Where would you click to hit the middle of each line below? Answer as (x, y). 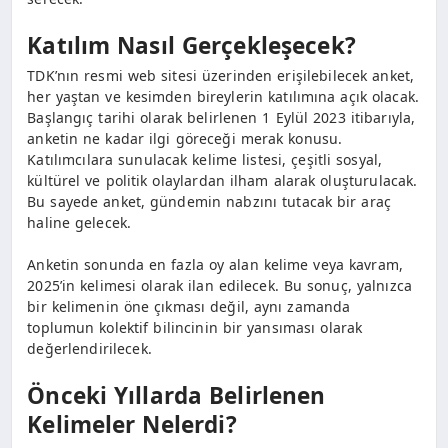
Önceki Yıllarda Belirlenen (176, 396)
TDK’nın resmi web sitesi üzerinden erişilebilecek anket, (221, 75)
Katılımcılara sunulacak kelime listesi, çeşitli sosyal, (205, 159)
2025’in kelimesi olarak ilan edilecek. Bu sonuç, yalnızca (220, 285)
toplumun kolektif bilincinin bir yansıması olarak (195, 327)
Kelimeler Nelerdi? (132, 425)
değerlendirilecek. (89, 348)
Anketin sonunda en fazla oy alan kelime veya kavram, (215, 264)
